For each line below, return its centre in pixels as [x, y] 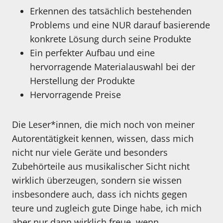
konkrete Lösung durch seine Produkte [111, 39]
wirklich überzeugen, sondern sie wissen [97, 180]
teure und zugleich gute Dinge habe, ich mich [107, 208]
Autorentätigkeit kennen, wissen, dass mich [103, 139]
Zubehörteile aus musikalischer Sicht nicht [101, 167]
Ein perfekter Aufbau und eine [92, 53]
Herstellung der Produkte [82, 81]
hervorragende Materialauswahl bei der [112, 67]
